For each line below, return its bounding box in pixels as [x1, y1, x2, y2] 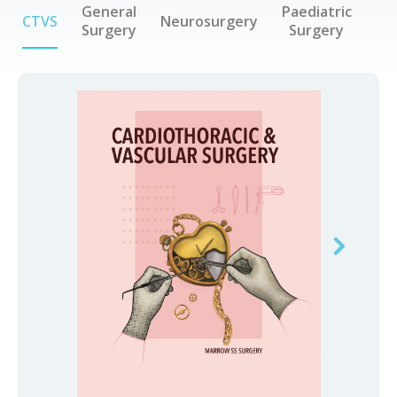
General [82, 2, 137, 21]
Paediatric [281, 2, 352, 21]
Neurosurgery [160, 11, 259, 31]
